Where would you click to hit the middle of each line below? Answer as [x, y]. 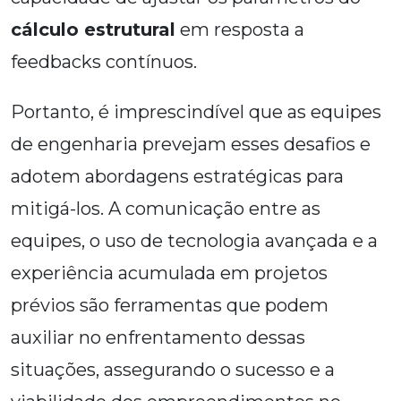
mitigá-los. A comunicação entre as [166, 209]
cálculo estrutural [93, 30]
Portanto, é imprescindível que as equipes [196, 112]
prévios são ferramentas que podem [170, 306]
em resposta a [240, 30]
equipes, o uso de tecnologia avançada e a [194, 241]
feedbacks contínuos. [104, 62]
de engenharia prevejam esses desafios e [191, 145]
